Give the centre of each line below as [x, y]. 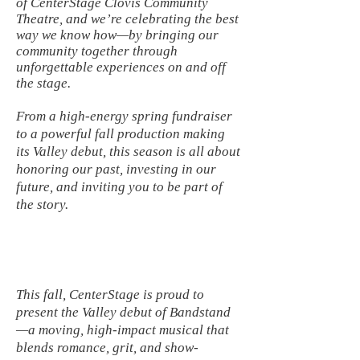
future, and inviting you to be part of [119, 187]
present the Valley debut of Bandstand [123, 312]
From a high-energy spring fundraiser [124, 116]
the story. [42, 205]
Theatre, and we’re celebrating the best [127, 19]
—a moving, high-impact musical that [123, 330]
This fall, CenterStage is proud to [110, 295]
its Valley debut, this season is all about [128, 151]
